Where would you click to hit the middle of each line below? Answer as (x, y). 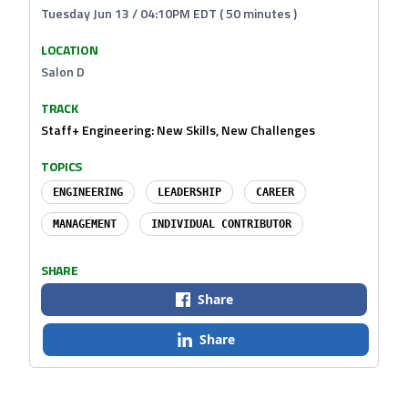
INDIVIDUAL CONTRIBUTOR (221, 224)
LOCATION (70, 50)
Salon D (63, 71)
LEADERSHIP (189, 192)
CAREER (275, 192)
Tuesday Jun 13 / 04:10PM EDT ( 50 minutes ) (169, 13)
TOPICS (61, 166)
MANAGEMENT (85, 224)
